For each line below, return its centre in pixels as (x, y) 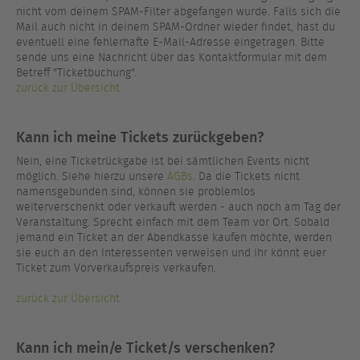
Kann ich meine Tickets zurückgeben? (140, 137)
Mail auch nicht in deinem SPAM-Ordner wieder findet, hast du (176, 27)
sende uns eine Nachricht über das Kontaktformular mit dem (172, 57)
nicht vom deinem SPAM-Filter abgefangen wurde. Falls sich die (178, 12)
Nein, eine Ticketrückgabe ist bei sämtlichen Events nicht (163, 161)
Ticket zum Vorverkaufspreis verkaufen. (116, 268)
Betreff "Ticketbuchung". (76, 73)
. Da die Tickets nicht (246, 176)
